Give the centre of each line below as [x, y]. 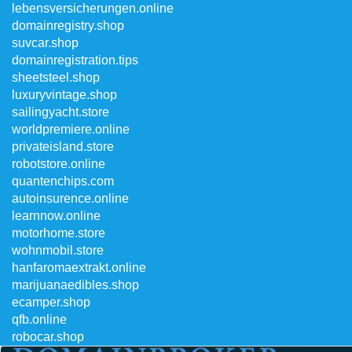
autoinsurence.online [70, 198]
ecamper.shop [51, 302]
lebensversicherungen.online [93, 8]
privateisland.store [63, 147]
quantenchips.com [63, 181]
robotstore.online [59, 164]
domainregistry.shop [68, 26]
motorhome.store [59, 233]
